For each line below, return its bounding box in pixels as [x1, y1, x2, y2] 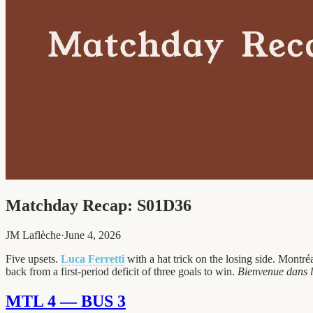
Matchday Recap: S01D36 [6, 196, 191, 214]
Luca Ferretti [61, 252, 124, 265]
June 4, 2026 [64, 228, 121, 241]
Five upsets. [6, 252, 61, 265]
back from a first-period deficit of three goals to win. [6, 265, 238, 277]
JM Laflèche [6, 228, 61, 241]
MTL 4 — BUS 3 [6, 291, 126, 310]
